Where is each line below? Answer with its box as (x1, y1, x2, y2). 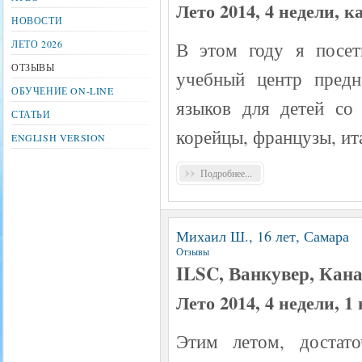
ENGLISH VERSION (11, 131, 106, 144)
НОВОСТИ (11, 14, 63, 27)
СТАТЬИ (11, 107, 51, 120)
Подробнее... (200, 166, 252, 179)
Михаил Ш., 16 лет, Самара (176, 225, 349, 246)
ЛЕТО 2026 (11, 37, 63, 50)
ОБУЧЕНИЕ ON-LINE (11, 84, 114, 97)
